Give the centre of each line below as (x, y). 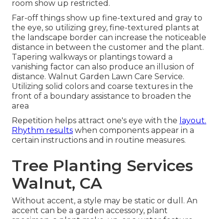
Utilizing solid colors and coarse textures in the (102, 87)
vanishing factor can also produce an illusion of (103, 67)
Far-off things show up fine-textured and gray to (107, 18)
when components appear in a (133, 131)
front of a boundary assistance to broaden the (101, 96)
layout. (193, 121)
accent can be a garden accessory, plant (90, 211)
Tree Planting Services (102, 166)
